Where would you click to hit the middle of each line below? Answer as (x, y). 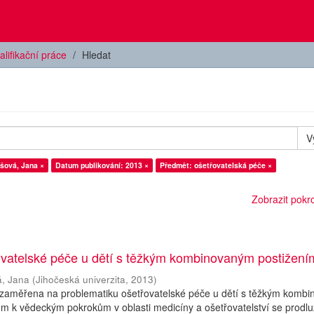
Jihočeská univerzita (81, 279)
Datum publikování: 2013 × (102, 165)
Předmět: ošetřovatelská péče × (216, 165)
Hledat (96, 55)
